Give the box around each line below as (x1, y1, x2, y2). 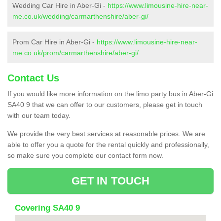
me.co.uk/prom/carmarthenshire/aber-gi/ (12, 48, 139, 57)
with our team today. (7, 111, 71, 119)
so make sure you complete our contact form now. (7, 151, 163, 159)
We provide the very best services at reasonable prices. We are (7, 129, 205, 138)
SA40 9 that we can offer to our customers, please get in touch (7, 100, 202, 109)
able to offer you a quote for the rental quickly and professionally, (7, 140, 209, 148)
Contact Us (7, 72, 59, 83)
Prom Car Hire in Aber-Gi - (12, 37, 97, 46)
